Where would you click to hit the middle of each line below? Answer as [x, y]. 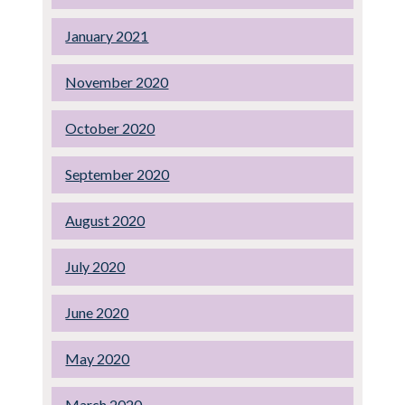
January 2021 [107, 35]
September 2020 [118, 174]
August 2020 [105, 220]
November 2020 [117, 81]
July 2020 [95, 266]
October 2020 [110, 127]
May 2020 [98, 358]
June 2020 [97, 312]
